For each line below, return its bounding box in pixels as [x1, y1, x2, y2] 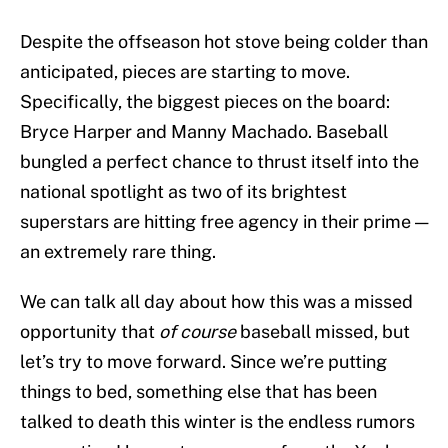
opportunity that [20, 321, 159, 343]
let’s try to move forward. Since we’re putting [20, 351, 387, 373]
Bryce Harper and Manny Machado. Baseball [20, 121, 388, 143]
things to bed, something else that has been [20, 381, 377, 403]
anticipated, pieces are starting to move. [20, 61, 350, 83]
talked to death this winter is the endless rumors [20, 411, 415, 433]
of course [159, 321, 236, 343]
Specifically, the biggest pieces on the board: [20, 91, 390, 113]
